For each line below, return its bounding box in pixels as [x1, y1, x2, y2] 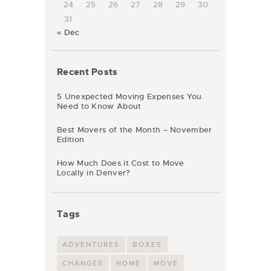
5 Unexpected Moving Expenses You [57, 91, 202, 102]
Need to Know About [57, 101, 142, 112]
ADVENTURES [62, 240, 120, 249]
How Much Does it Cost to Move [57, 158, 184, 169]
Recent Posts [57, 66, 118, 79]
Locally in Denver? [57, 168, 131, 178]
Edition [57, 134, 85, 145]
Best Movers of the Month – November [57, 125, 212, 135]
